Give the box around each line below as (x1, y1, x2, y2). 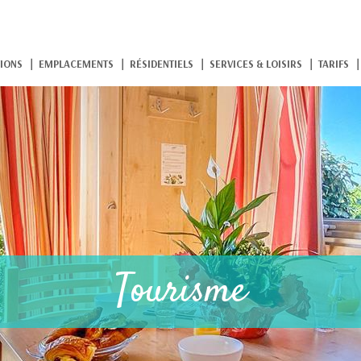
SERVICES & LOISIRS (210, 57, 302, 70)
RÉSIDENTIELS (130, 57, 193, 70)
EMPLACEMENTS (39, 57, 114, 70)
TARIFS (318, 57, 349, 70)
